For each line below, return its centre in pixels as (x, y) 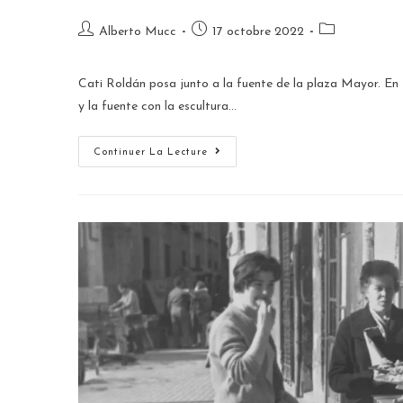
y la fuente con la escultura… (157, 106)
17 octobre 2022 (258, 31)
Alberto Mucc (138, 31)
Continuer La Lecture (151, 152)
